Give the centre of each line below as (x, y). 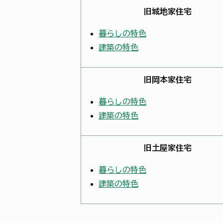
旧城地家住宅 (167, 12)
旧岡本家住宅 (167, 80)
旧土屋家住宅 (167, 148)
